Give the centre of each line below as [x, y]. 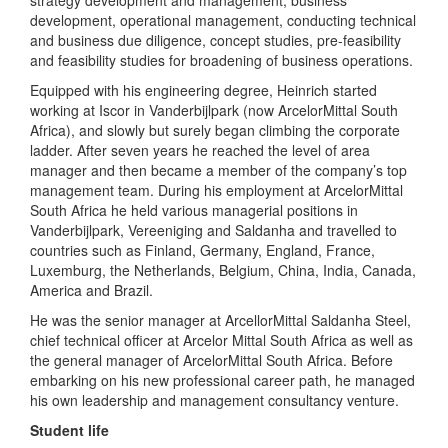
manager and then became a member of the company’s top [218, 170]
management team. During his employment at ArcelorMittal [216, 190]
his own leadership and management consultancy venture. [214, 400]
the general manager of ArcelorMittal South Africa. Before [211, 360]
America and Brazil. [91, 290]
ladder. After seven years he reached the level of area [200, 150]
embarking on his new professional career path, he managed [222, 380]
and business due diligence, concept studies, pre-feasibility [215, 40]
